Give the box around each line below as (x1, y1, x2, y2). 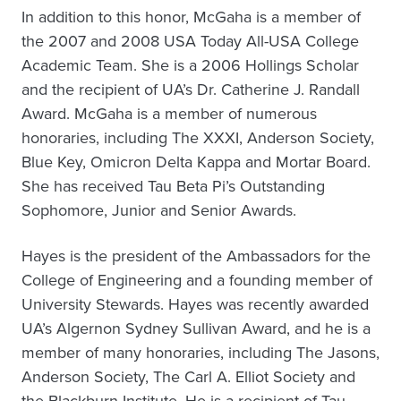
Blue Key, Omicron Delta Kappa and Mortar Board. (21, 150, 371, 174)
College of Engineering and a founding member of (21, 269, 372, 292)
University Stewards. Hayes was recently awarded (21, 293, 369, 316)
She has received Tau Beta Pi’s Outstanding (21, 175, 325, 198)
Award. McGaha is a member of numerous (21, 102, 317, 125)
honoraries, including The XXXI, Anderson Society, (21, 126, 374, 149)
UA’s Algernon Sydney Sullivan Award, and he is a (21, 317, 371, 340)
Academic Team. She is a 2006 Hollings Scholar (21, 54, 359, 77)
